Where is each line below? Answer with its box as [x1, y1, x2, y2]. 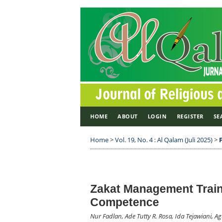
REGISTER [176, 112, 204, 120]
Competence [90, 196, 159, 209]
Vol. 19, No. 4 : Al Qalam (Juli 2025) [115, 135, 213, 144]
